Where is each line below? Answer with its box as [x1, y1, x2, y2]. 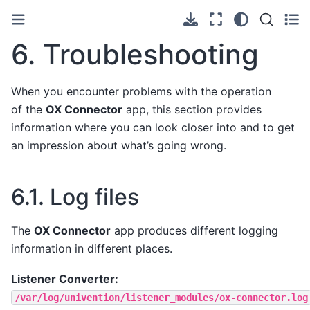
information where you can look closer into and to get [11, 120, 295, 134]
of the [11, 102, 46, 116]
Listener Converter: [11, 271, 118, 286]
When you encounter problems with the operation [11, 84, 271, 98]
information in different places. [11, 241, 172, 255]
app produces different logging [111, 223, 278, 237]
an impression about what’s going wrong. [11, 138, 226, 152]
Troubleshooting [43, 37, 259, 71]
